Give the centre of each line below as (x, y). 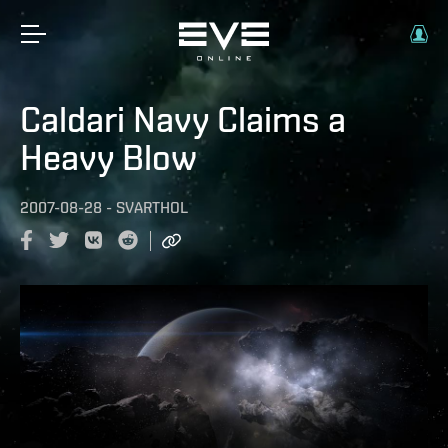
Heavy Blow (108, 157)
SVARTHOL (152, 207)
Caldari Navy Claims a (183, 119)
